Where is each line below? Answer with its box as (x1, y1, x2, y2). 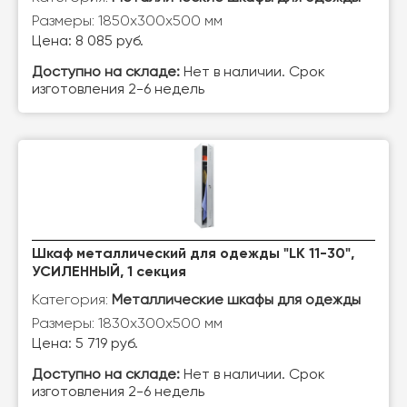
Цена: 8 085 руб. (32, 35, 144, 49)
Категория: (32, 291, 112, 308)
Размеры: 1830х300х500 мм (32, 314, 223, 332)
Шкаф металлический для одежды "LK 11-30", (32, 247, 354, 262)
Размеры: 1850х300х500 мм (32, 12, 223, 29)
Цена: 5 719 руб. (32, 337, 138, 352)
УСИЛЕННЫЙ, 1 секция (32, 265, 186, 280)
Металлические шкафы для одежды (112, 293, 361, 308)
